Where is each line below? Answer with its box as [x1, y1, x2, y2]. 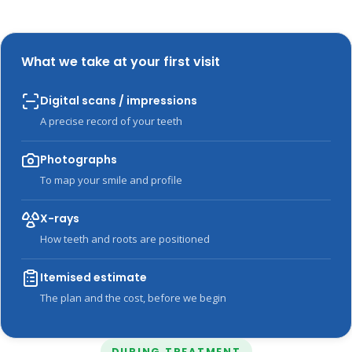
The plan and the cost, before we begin [40, 291, 226, 306]
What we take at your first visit [21, 53, 220, 71]
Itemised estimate [40, 269, 147, 286]
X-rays [40, 211, 79, 227]
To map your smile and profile [40, 173, 182, 188]
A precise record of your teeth [40, 114, 182, 129]
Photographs [40, 152, 117, 168]
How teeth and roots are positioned [40, 232, 210, 247]
